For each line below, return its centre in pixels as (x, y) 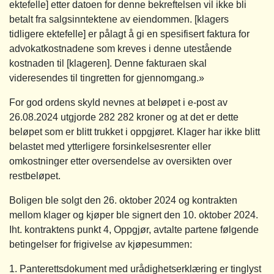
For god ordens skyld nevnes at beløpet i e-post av (118, 102)
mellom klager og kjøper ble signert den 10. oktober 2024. (134, 215)
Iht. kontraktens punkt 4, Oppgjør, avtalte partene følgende (134, 229)
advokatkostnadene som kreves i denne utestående (120, 48)
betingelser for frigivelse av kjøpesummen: (101, 244)
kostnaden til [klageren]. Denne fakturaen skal (108, 63)
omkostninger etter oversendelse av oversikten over (120, 161)
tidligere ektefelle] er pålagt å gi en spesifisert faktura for (129, 34)
